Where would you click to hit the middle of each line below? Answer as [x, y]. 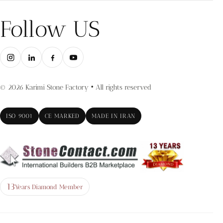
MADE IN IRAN [113, 116]
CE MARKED [62, 116]
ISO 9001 [19, 116]
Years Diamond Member [49, 187]
